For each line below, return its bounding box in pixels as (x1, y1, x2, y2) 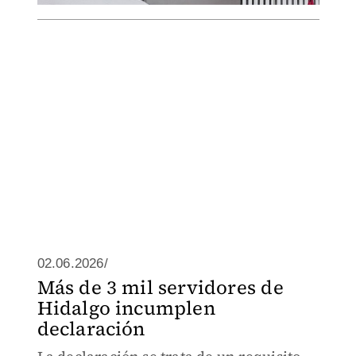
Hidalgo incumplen (37, 295, 215, 321)
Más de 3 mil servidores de (37, 274, 284, 300)
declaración (37, 315, 145, 342)
